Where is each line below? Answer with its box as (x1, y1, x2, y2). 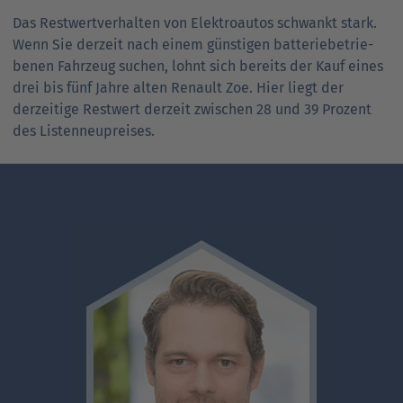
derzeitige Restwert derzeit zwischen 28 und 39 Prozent (13, 100, 372, 118)
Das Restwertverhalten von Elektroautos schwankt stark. (13, 13, 377, 31)
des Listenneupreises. (13, 121, 155, 139)
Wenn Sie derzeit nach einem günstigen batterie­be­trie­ (13, 35, 373, 53)
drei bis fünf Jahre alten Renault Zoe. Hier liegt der (13, 78, 344, 96)
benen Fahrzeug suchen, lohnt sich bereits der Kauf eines (13, 57, 383, 75)
